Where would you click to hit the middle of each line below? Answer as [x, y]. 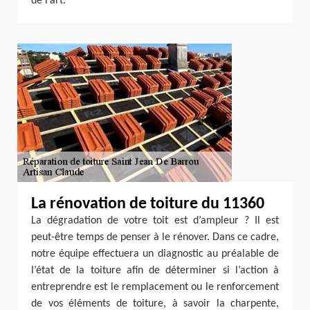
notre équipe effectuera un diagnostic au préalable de [155, 254]
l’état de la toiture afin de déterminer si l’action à [155, 271]
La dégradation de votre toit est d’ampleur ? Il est [155, 221]
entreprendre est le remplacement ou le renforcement [155, 287]
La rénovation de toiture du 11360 [148, 204]
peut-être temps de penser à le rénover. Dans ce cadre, [155, 237]
